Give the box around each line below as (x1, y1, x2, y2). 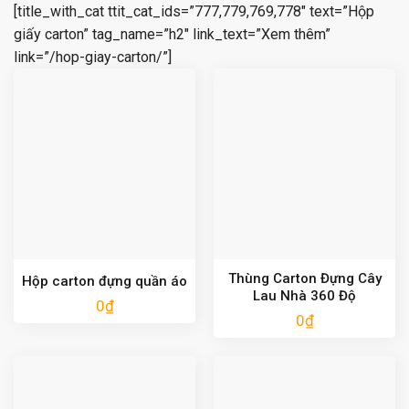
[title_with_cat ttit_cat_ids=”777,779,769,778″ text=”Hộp (14, 3, 374, 21)
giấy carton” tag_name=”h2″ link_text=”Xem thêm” (14, 26, 330, 44)
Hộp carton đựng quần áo (22, 272, 187, 289)
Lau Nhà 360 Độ (253, 287, 356, 304)
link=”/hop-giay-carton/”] (14, 48, 172, 67)
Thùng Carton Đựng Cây (227, 269, 382, 287)
